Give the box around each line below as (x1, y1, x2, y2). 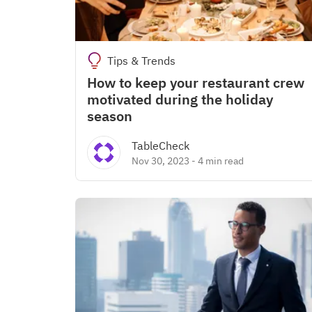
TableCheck (132, 139, 189, 153)
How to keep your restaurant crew (87, 73, 304, 92)
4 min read (198, 155, 244, 167)
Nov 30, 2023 (132, 155, 189, 167)
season (87, 107, 132, 125)
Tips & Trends (107, 54, 175, 68)
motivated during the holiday (87, 90, 273, 109)
